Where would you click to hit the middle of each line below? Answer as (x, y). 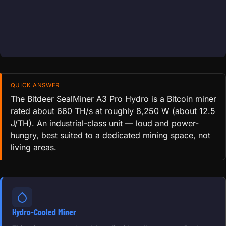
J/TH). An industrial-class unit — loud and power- (104, 123)
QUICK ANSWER (35, 85)
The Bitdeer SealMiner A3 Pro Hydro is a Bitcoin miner (113, 99)
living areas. (33, 147)
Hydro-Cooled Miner (44, 212)
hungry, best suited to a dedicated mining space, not (110, 135)
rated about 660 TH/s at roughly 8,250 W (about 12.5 (113, 111)
